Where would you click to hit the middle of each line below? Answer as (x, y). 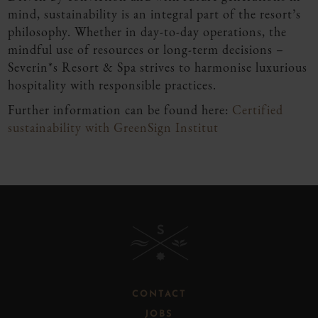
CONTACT (159, 295)
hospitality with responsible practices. (112, 85)
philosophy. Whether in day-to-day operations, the (147, 32)
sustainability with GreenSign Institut (113, 128)
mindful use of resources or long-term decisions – (146, 50)
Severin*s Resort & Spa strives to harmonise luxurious (158, 67)
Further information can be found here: (120, 110)
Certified (258, 110)
